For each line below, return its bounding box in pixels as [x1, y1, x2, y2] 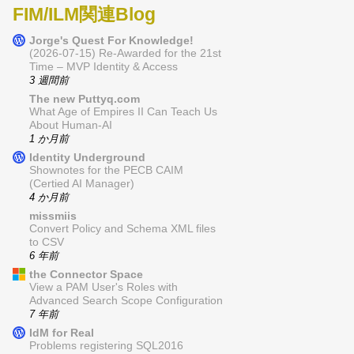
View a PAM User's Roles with [29, 281, 178, 294]
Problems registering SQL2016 [29, 340, 183, 352]
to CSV [29, 236, 64, 249]
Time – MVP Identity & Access [29, 61, 178, 73]
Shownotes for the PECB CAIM [29, 164, 183, 177]
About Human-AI [29, 119, 112, 132]
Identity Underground [29, 151, 145, 164]
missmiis [29, 209, 77, 223]
